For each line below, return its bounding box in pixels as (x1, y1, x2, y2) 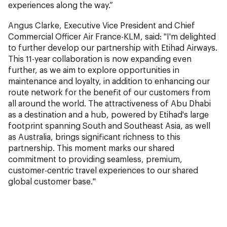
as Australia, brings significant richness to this (8, 131, 180, 141)
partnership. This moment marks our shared (8, 142, 174, 153)
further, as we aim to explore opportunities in (8, 64, 179, 74)
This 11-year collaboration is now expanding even (8, 53, 192, 63)
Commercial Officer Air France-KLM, (8, 31, 143, 41)
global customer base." (8, 176, 96, 186)
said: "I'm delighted (145, 31, 216, 41)
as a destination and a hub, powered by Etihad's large (8, 109, 209, 119)
